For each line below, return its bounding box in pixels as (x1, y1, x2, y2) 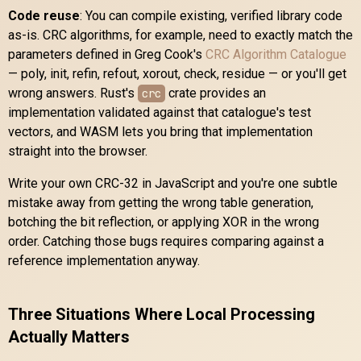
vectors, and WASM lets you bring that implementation (8, 123, 313, 139)
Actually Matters (8, 326, 130, 346)
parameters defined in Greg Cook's (8, 46, 205, 62)
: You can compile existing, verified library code (80, 7, 342, 23)
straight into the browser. (8, 143, 147, 159)
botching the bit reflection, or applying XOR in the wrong (8, 214, 319, 230)
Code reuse (8, 7, 80, 23)
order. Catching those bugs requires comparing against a (8, 233, 324, 249)
